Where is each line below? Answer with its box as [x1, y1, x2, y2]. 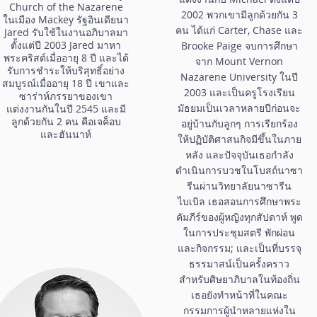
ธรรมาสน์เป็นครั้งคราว [189, 256, 289, 270]
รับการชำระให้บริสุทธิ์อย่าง [7, 63, 125, 77]
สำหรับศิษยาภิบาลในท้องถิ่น [178, 272, 300, 286]
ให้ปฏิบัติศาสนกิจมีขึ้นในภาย [177, 132, 301, 146]
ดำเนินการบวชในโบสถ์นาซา [175, 163, 303, 177]
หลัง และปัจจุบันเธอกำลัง [185, 147, 294, 161]
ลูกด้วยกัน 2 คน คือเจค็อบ [11, 114, 121, 128]
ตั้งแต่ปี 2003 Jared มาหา [11, 38, 121, 52]
